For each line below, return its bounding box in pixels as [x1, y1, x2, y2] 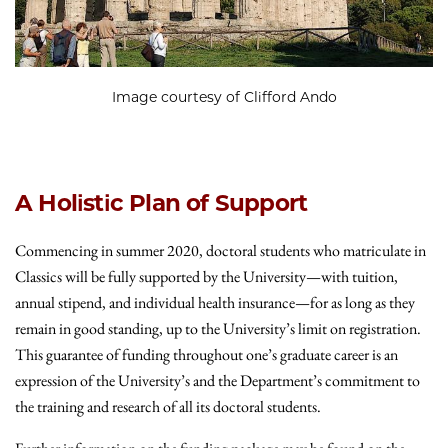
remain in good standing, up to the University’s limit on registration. [15, 317, 421, 339]
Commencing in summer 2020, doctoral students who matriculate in [15, 239, 426, 261]
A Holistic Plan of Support [15, 188, 308, 217]
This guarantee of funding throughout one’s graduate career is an [15, 343, 398, 365]
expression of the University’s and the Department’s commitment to [15, 369, 420, 391]
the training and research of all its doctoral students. [15, 395, 321, 417]
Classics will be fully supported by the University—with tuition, [15, 265, 398, 287]
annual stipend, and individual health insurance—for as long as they [15, 291, 415, 313]
